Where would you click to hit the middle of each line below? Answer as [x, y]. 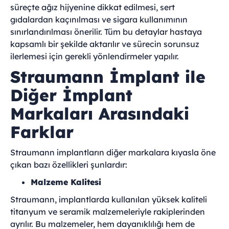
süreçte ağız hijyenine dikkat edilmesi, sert [93, 7]
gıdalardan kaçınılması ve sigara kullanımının [99, 19]
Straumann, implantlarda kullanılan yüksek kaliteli [109, 199]
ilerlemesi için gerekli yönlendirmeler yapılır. [95, 56]
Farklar [42, 132]
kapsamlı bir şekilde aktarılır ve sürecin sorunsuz [105, 44]
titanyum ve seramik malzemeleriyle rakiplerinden [108, 212]
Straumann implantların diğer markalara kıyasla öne [113, 152]
